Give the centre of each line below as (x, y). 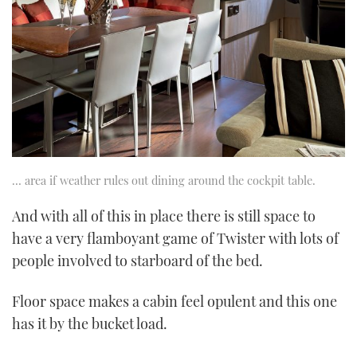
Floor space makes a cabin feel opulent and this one (175, 301)
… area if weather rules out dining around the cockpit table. (164, 180)
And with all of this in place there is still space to (164, 216)
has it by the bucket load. (90, 323)
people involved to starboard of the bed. (137, 260)
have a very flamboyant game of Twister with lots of (175, 238)
